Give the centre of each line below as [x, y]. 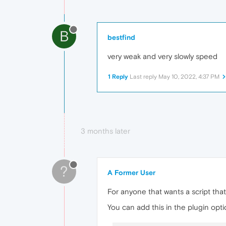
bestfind [121, 38]
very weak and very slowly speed [162, 56]
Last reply [144, 77]
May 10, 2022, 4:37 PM [189, 77]
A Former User [131, 173]
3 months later [105, 131]
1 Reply [118, 77]
